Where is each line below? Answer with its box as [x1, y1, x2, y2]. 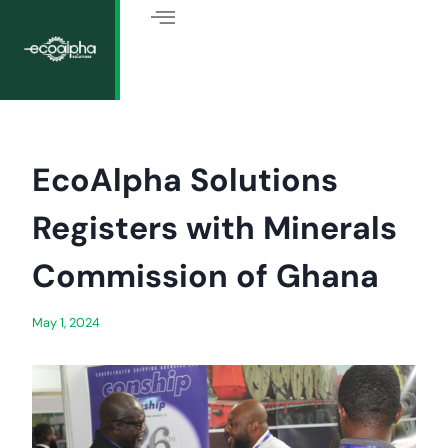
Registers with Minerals [32, 207, 397, 249]
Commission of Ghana [32, 255, 379, 297]
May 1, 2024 [32, 313, 100, 331]
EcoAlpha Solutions [32, 159, 338, 201]
